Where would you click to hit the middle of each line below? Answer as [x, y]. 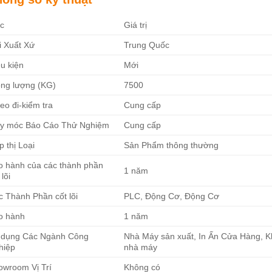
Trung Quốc [147, 45]
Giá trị [136, 25]
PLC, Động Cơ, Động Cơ [172, 196]
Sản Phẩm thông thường [172, 145]
